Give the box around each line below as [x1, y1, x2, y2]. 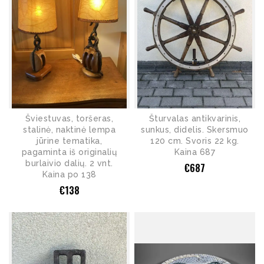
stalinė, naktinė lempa [23, 125, 115, 135]
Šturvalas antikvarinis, [148, 114, 241, 124]
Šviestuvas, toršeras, [25, 114, 114, 124]
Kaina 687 [174, 147, 216, 157]
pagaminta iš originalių [21, 147, 117, 157]
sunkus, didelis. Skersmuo [141, 125, 249, 135]
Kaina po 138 [42, 170, 97, 180]
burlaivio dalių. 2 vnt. [25, 159, 113, 169]
